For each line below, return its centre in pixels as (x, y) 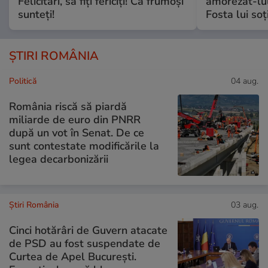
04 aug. (245, 81)
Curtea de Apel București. (73, 257)
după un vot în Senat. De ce (77, 133)
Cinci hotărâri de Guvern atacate (88, 231)
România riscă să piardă (68, 107)
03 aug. (245, 205)
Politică (23, 81)
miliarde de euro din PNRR (75, 120)
